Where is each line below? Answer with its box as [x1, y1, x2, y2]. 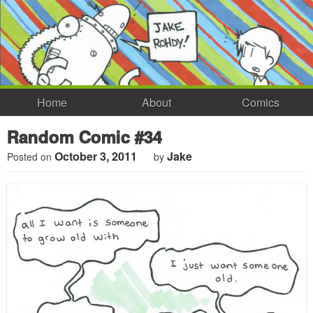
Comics [242, 94, 280, 110]
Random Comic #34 [7, 124, 162, 149]
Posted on [7, 150, 54, 164]
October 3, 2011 [54, 148, 137, 165]
